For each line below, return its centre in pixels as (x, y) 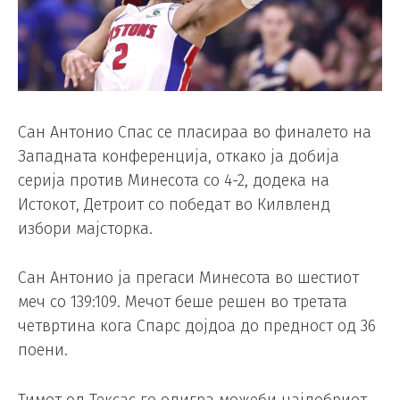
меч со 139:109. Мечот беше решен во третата (183, 302)
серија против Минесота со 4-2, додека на (174, 180)
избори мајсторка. (85, 228)
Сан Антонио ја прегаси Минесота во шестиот (188, 278)
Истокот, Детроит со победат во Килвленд (174, 204)
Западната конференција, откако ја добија (179, 156)
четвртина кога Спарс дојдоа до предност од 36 (197, 326)
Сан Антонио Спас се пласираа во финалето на (195, 132)
